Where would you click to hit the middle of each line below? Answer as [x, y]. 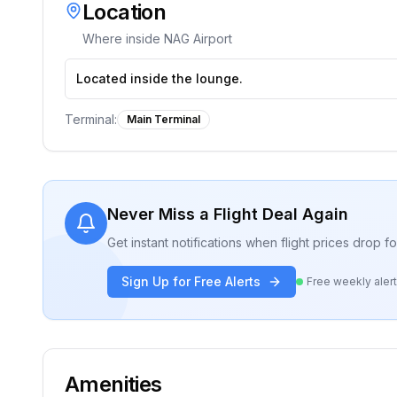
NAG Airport [198, 39]
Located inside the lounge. [160, 78]
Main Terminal [163, 119]
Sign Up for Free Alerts [191, 281]
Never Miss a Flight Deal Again [228, 214]
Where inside [123, 39]
